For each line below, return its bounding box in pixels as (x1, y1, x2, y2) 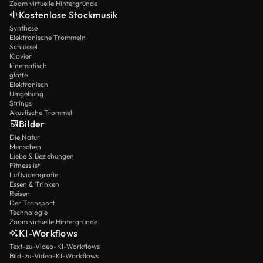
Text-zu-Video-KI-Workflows (9, 241, 100, 251)
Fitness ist (9, 160, 40, 170)
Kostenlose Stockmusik (19, 8, 118, 21)
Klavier (9, 51, 32, 60)
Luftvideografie (9, 170, 58, 179)
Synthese (9, 23, 38, 32)
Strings (9, 98, 32, 107)
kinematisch (9, 60, 47, 70)
